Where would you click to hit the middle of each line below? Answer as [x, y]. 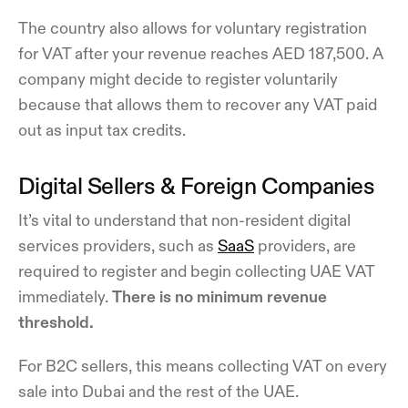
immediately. [65, 296]
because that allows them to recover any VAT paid [198, 104]
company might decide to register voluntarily [178, 79]
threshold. [58, 322]
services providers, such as [118, 245]
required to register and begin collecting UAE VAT [196, 271]
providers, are [305, 245]
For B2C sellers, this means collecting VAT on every [203, 366]
